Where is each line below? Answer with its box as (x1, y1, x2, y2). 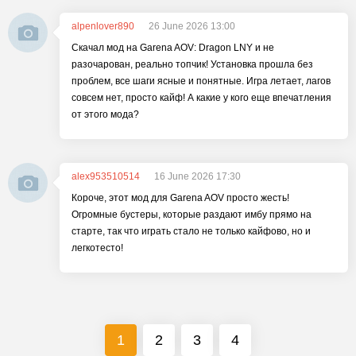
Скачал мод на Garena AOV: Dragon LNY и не (72, 42, 274, 53)
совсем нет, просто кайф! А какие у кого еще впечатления (72, 92, 331, 103)
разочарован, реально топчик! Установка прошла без (72, 59, 313, 70)
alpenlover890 (72, 21, 134, 32)
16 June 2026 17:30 (154, 171, 241, 182)
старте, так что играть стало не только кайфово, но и (72, 226, 311, 237)
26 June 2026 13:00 (149, 21, 235, 32)
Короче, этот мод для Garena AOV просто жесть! (72, 192, 289, 203)
